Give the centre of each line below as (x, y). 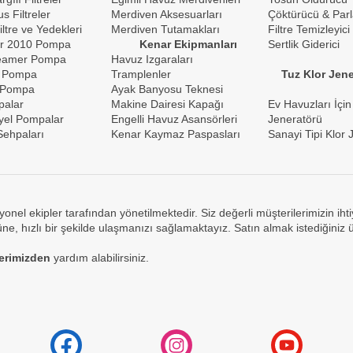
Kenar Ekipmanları (188, 44)
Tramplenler (141, 74)
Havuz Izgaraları (152, 59)
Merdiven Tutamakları (165, 29)
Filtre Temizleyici (309, 29)
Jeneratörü (295, 119)
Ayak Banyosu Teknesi (167, 89)
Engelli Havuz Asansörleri (174, 119)
